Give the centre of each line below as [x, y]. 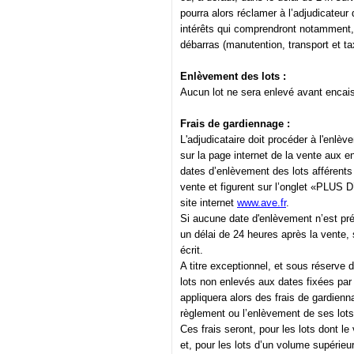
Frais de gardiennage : [235, 124]
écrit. [192, 250]
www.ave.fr [262, 203]
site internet [209, 203]
